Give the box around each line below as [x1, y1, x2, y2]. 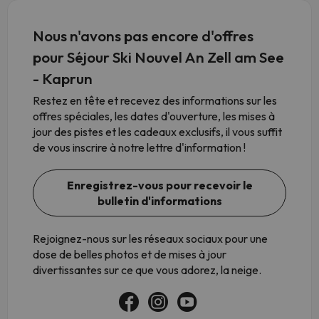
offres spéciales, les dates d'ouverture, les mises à [33, 109, 275, 123]
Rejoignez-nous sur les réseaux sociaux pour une [33, 231, 268, 246]
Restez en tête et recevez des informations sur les [33, 93, 277, 108]
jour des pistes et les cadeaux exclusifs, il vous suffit [33, 125, 282, 139]
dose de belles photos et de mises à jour [33, 247, 226, 261]
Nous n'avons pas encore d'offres [33, 26, 253, 45]
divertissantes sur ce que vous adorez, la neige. [33, 263, 261, 277]
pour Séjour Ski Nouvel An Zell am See [33, 48, 284, 66]
